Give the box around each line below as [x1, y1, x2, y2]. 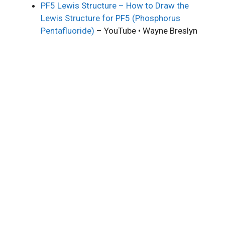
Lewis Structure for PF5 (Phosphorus [41, 13, 180, 23]
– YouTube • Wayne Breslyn [94, 26, 197, 36]
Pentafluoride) [41, 26, 94, 36]
